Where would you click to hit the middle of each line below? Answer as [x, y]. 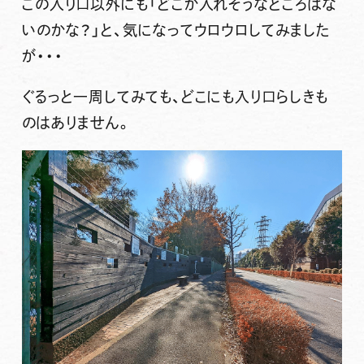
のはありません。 [77, 123]
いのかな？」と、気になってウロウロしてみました [176, 30]
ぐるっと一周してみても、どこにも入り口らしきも [175, 97]
